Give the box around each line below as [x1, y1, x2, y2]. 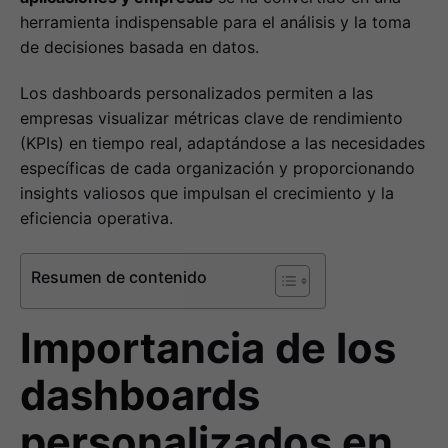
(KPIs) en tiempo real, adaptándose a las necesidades [20, 133, 425, 154]
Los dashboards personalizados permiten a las [20, 83, 373, 104]
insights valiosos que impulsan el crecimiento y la [20, 183, 394, 204]
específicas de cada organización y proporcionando [20, 158, 415, 179]
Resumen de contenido [31, 267, 207, 288]
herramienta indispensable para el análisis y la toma [20, 11, 411, 32]
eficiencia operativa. [20, 208, 173, 229]
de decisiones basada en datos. [20, 36, 259, 57]
